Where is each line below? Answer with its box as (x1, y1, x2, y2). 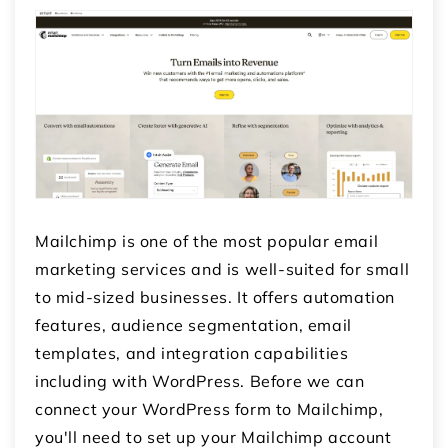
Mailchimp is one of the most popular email (35, 231, 379, 252)
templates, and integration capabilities (35, 343, 349, 364)
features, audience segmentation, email (35, 315, 352, 336)
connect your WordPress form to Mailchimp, (35, 399, 384, 420)
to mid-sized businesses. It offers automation (35, 287, 396, 308)
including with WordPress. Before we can (35, 371, 365, 392)
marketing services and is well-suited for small (35, 259, 410, 280)
